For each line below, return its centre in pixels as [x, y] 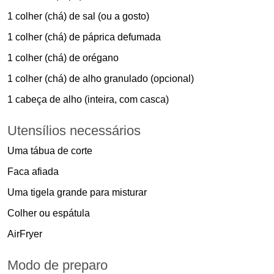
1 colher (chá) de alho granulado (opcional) [101, 79]
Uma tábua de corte [50, 151]
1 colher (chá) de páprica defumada [84, 37]
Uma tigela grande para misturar [77, 193]
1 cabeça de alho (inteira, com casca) [88, 100]
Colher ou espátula [49, 213]
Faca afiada [33, 172]
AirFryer [25, 234]
